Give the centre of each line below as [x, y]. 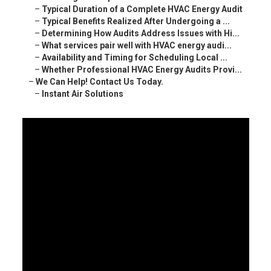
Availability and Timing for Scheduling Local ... [134, 58]
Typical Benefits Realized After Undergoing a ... [135, 21]
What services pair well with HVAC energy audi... [136, 46]
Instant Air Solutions [82, 94]
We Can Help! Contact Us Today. [99, 82]
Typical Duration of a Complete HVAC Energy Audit [142, 9]
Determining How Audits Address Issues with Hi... [140, 34]
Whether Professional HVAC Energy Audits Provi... [142, 70]
